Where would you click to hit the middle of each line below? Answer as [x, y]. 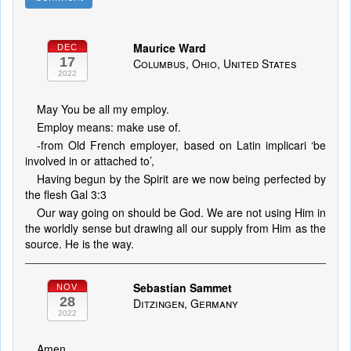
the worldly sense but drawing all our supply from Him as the [175, 228]
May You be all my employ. [103, 109]
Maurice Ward [169, 48]
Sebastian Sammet [182, 288]
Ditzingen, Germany [185, 303]
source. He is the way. [80, 244]
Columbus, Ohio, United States [215, 63]
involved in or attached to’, [90, 161]
